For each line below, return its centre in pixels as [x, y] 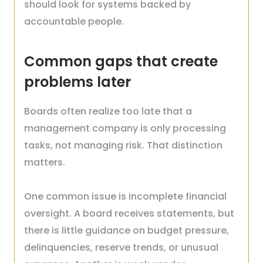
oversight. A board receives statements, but [129, 213]
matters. [45, 162]
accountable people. [74, 21]
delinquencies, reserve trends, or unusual [121, 247]
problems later [77, 82]
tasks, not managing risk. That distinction [123, 145]
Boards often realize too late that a [108, 111]
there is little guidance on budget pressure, [127, 230]
